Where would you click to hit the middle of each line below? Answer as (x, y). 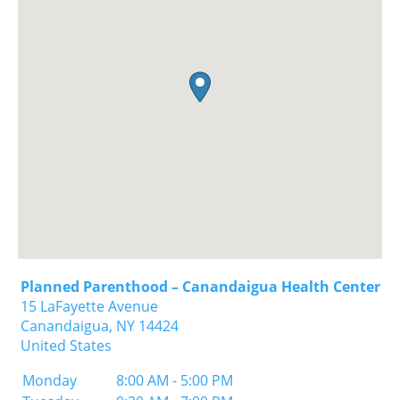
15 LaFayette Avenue (89, 306)
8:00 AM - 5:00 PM (174, 380)
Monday (49, 380)
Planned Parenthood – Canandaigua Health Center (200, 287)
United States (66, 346)
